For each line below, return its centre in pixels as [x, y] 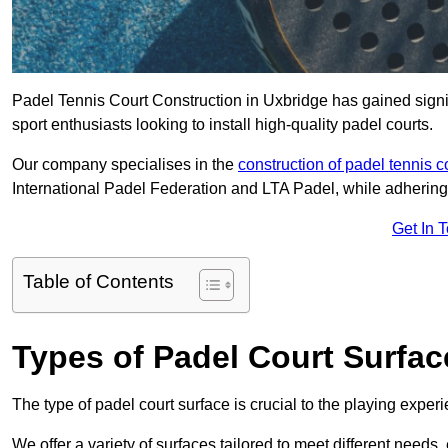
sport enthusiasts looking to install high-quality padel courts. [222, 125]
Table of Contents [98, 282]
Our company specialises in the [125, 165]
